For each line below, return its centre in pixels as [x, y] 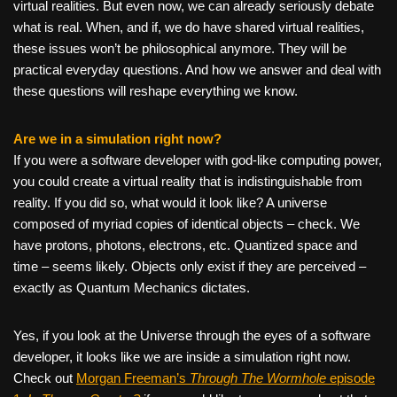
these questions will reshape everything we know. [156, 91]
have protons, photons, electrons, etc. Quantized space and [185, 245]
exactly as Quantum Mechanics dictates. [132, 288]
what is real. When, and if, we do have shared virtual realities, [189, 27]
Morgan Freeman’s [133, 378]
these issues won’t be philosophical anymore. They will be [180, 49]
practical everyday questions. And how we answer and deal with [197, 70]
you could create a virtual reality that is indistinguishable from [188, 182]
